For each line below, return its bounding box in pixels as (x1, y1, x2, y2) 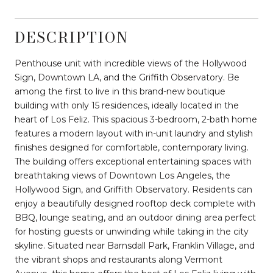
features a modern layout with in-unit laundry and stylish (15, 127, 253, 139)
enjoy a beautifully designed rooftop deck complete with (15, 197, 255, 209)
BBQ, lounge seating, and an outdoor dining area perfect (15, 211, 256, 223)
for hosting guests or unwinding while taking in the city (15, 225, 249, 237)
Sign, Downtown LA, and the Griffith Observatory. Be (15, 71, 239, 83)
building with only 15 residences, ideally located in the (15, 99, 239, 111)
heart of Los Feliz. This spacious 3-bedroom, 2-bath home (15, 113, 257, 125)
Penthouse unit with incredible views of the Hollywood (15, 57, 247, 69)
